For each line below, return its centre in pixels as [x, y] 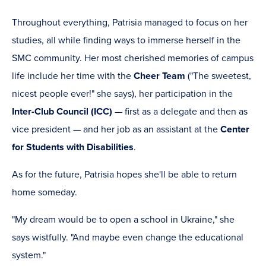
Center [235, 130]
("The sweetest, [218, 76]
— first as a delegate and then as [180, 112]
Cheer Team [159, 76]
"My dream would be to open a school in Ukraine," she [123, 220]
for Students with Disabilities [73, 148]
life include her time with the [73, 76]
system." [29, 256]
